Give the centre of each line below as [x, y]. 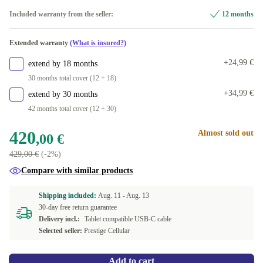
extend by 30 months [63, 94]
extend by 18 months [63, 64]
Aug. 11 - [112, 195]
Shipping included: [68, 195]
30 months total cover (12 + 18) [72, 78]
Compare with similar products [77, 171]
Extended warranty [40, 43]
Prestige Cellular [107, 231]
